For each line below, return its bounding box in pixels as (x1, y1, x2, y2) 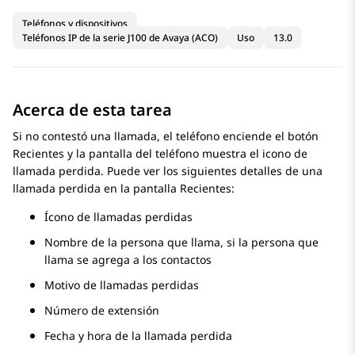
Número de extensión (44, 303, 159, 319)
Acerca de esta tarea (13, 99, 172, 121)
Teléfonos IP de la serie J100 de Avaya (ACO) (22, 31, 218, 45)
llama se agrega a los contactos (44, 252, 212, 268)
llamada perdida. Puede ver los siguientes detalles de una (13, 163, 323, 179)
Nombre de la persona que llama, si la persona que (44, 235, 319, 250)
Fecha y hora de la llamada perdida (44, 328, 232, 344)
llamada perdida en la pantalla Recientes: (13, 181, 235, 197)
